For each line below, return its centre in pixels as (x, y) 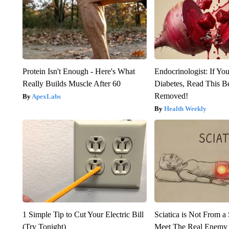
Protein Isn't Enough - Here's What (78, 71)
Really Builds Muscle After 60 (71, 83)
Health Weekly (186, 108)
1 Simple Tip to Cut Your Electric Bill (83, 214)
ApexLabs (46, 96)
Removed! (171, 96)
